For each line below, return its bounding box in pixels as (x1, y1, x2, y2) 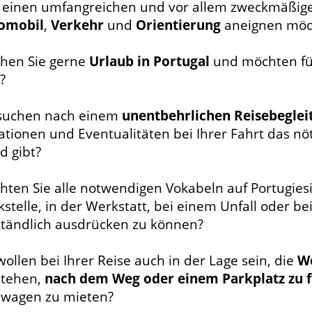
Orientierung (136, 16, 221, 33)
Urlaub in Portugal (89, 52, 210, 70)
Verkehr (51, 16, 104, 33)
